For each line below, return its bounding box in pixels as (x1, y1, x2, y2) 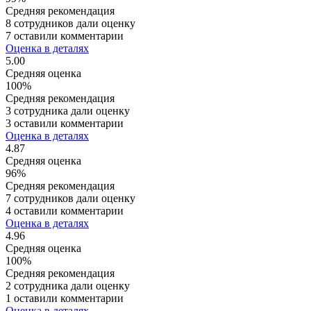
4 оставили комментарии (6, 204, 124, 217)
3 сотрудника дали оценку (6, 104, 130, 117)
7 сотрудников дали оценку (6, 192, 135, 204)
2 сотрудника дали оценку (6, 279, 130, 292)
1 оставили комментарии (6, 292, 124, 304)
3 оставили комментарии (6, 117, 124, 129)
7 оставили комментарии (6, 29, 124, 42)
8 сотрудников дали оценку (6, 17, 135, 29)
